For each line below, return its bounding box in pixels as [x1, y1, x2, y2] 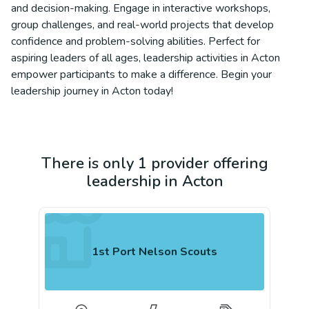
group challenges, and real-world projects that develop [11, 17, 274, 32]
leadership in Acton [86, 171, 223, 192]
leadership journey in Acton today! [11, 83, 173, 99]
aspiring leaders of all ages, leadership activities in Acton [11, 50, 280, 66]
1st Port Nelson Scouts [92, 243, 217, 259]
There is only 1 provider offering [41, 153, 268, 174]
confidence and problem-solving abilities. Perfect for [11, 34, 260, 49]
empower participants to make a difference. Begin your [11, 67, 272, 82]
